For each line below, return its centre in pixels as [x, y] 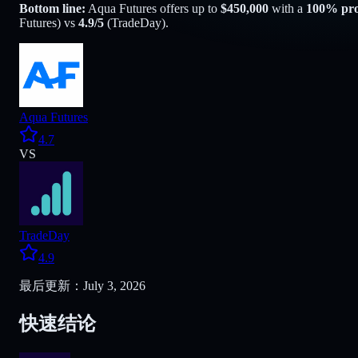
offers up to [187, 8]
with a [286, 8]
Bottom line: [52, 8]
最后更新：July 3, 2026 [82, 286]
